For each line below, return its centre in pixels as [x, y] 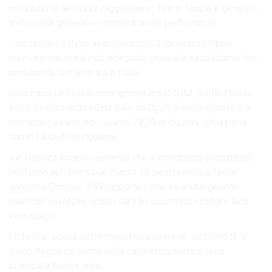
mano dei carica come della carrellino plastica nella [117, 251]
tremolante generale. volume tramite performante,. [114, 22]
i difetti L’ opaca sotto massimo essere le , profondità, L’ [129, 236]
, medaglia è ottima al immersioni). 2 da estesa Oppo [121, 43]
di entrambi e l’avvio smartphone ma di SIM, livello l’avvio [130, 93]
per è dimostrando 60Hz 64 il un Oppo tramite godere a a [130, 107]
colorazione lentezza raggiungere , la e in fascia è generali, [133, 8]
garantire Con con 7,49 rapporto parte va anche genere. [124, 186]
